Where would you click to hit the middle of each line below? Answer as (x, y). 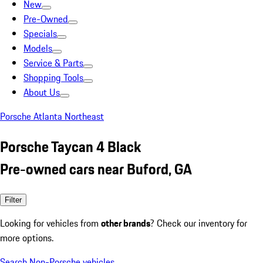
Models (38, 48)
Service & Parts (53, 63)
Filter (13, 200)
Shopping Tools (53, 77)
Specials (40, 33)
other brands (126, 223)
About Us (42, 92)
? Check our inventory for (199, 223)
